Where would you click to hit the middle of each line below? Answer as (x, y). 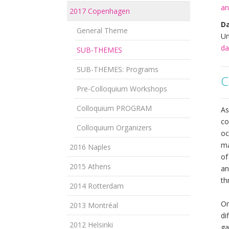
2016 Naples (90, 147)
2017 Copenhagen (100, 11)
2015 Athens (90, 166)
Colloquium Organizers (114, 127)
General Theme (102, 30)
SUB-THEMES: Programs (118, 69)
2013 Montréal (94, 205)
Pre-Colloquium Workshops (122, 88)
